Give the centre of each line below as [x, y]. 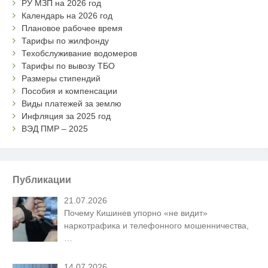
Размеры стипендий [61, 79]
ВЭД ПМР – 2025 [55, 129]
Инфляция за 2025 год [66, 116]
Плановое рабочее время [72, 28]
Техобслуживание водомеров [80, 54]
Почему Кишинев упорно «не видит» [136, 213]
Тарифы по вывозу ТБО [68, 66]
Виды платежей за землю [72, 104]
